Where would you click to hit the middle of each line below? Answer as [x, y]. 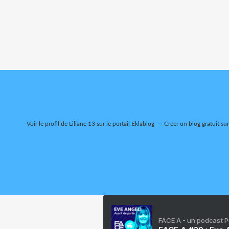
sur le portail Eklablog [125, 124]
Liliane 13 [82, 124]
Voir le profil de [48, 124]
